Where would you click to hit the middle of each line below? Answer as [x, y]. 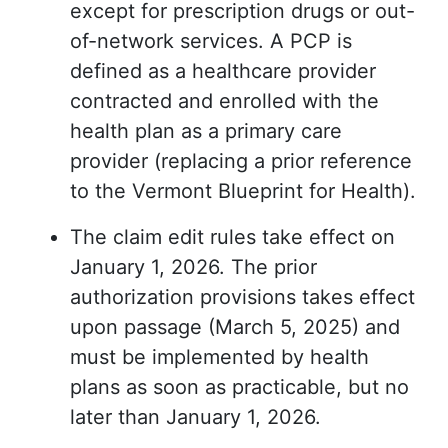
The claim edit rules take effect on [232, 237]
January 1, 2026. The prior [193, 267]
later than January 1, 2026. [195, 417]
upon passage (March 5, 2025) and [235, 327]
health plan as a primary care [206, 131]
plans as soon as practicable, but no [239, 387]
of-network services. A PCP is [211, 41]
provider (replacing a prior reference [241, 161]
